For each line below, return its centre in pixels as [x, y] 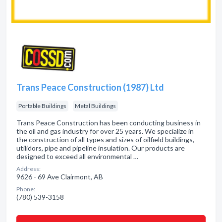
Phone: [26, 189]
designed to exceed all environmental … [77, 156]
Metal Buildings [95, 106]
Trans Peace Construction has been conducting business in [109, 123]
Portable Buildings [42, 106]
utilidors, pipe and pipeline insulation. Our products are [101, 148]
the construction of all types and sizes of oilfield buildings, [105, 139]
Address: [28, 169]
